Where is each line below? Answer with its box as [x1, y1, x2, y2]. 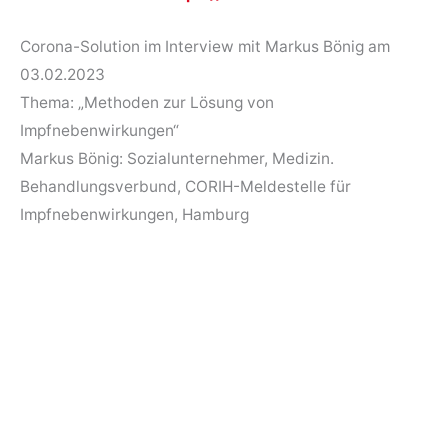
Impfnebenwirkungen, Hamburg [20, 204, 249, 224]
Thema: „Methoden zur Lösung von [20, 92, 274, 112]
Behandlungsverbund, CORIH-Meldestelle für [20, 176, 351, 196]
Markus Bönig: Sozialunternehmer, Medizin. [20, 148, 334, 168]
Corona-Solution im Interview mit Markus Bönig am [20, 36, 390, 56]
